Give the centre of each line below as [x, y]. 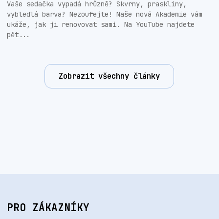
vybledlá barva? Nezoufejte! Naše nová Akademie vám [105, 14]
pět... [19, 34]
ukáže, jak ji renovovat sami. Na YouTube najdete [101, 24]
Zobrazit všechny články [109, 76]
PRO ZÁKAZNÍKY [48, 208]
